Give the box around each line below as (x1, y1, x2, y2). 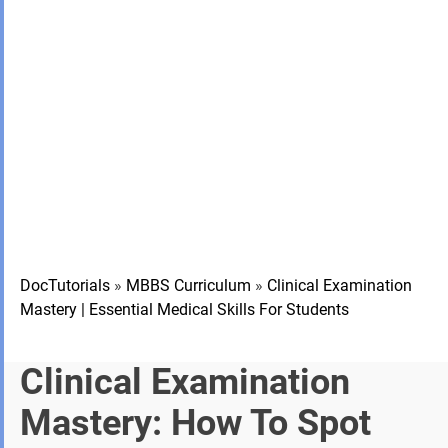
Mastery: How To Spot (20, 402, 371, 444)
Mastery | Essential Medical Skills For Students (20, 300, 349, 319)
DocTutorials (20, 276, 110, 295)
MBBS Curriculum (126, 276, 251, 295)
